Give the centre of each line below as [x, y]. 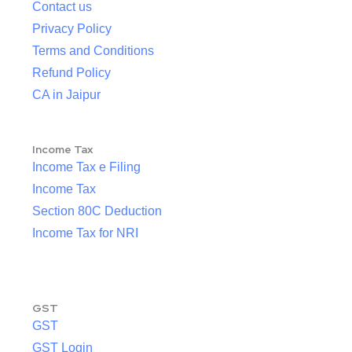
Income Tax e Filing [86, 167]
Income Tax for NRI [85, 233]
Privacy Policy [72, 29]
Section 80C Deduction [97, 211]
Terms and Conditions [93, 51]
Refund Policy [71, 73]
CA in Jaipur [66, 95]
